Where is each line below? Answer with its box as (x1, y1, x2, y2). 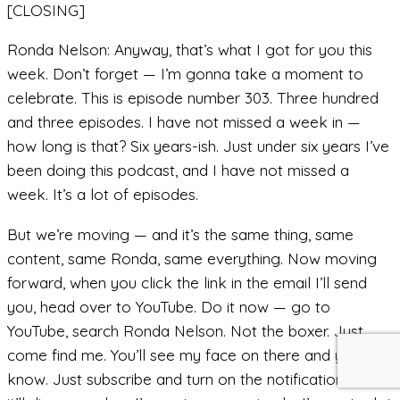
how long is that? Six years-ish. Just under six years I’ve (7, 137, 389, 156)
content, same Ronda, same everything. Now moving (7, 248, 377, 268)
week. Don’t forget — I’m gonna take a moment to (7, 64, 363, 84)
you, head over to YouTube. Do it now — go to (7, 296, 330, 316)
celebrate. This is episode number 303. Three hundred (7, 88, 379, 108)
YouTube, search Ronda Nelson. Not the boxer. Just (7, 321, 363, 340)
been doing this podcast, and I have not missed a (7, 161, 349, 180)
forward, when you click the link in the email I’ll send (7, 272, 367, 292)
